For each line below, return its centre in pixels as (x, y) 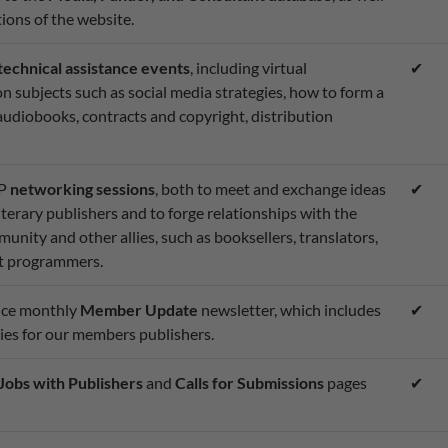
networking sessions (82, 189)
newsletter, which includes (289, 310)
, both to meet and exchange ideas (270, 189)
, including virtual (248, 68)
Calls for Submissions (249, 383)
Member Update (138, 310)
